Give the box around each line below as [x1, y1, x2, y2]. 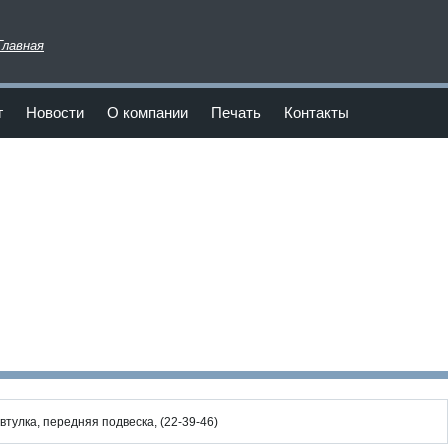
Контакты [284, 104, 349, 121]
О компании [107, 104, 188, 121]
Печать [211, 104, 261, 121]
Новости [26, 104, 84, 121]
